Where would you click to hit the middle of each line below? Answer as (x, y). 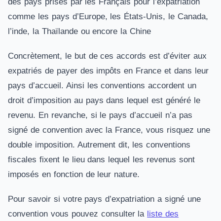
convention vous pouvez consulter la (78, 214)
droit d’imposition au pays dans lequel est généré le (104, 100)
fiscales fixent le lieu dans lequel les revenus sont (101, 160)
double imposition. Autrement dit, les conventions (99, 145)
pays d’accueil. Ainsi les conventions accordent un (102, 86)
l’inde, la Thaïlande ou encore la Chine (80, 31)
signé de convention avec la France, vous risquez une (109, 130)
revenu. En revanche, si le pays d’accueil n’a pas (100, 115)
